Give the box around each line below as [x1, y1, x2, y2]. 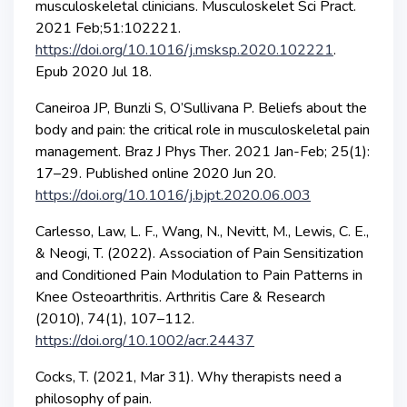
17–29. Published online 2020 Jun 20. [35, 163, 276, 184]
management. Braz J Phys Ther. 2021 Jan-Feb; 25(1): [35, 141, 370, 162]
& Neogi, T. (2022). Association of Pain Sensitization [35, 243, 363, 263]
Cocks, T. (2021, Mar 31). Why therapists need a [35, 366, 342, 387]
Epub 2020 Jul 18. [35, 61, 155, 82]
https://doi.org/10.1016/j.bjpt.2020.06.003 [35, 184, 311, 205]
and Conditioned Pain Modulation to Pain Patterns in [35, 264, 362, 285]
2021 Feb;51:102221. [35, 17, 181, 38]
